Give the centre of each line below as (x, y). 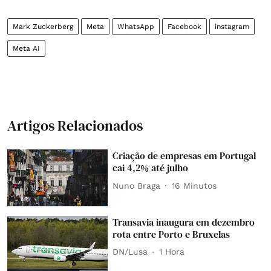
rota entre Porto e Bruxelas (171, 234)
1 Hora (172, 252)
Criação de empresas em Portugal (184, 156)
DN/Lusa (130, 252)
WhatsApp (136, 27)
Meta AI (26, 49)
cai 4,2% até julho (151, 168)
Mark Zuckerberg (43, 27)
